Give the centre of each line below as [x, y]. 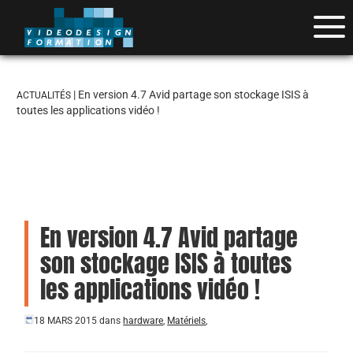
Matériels [187, 321]
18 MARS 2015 [66, 321]
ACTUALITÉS [44, 95]
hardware [143, 321]
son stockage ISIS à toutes [166, 264]
